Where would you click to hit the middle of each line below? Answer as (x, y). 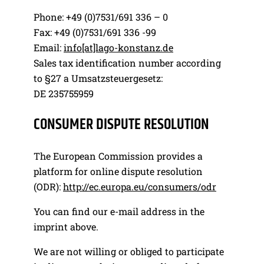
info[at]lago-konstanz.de (118, 47)
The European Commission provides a (118, 156)
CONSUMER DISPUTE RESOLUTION (121, 125)
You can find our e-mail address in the (119, 211)
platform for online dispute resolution (118, 171)
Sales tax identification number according (127, 62)
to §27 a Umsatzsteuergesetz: (98, 78)
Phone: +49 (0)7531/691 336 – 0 (101, 16)
